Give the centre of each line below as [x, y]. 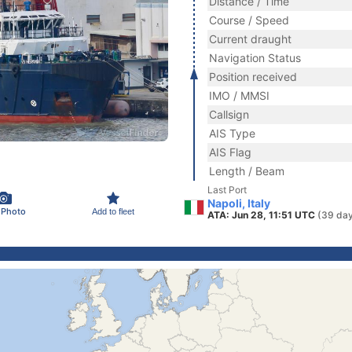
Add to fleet [113, 211]
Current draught [250, 39]
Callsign [229, 114]
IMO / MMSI [239, 95]
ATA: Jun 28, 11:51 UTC [262, 215]
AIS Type [232, 133]
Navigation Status [255, 58]
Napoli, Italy [239, 203]
